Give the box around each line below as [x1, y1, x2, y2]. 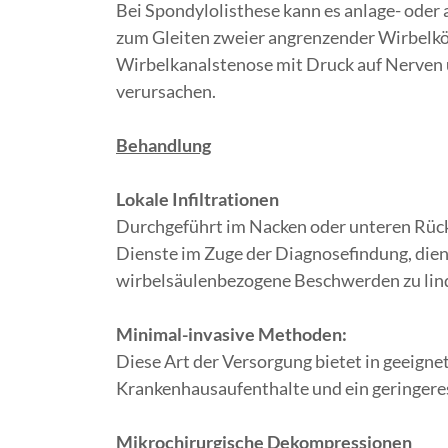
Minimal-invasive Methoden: [116, 323, 347, 345]
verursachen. [116, 80, 216, 102]
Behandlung [116, 134, 211, 156]
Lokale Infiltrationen [116, 188, 279, 210]
